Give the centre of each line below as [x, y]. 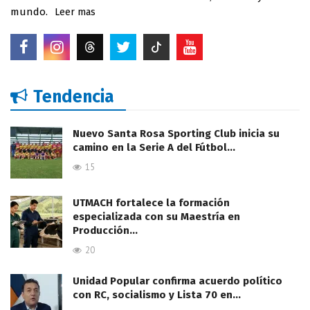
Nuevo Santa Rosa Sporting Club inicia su [176, 134]
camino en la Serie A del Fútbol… [154, 148]
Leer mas [75, 12]
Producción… [105, 231]
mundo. [29, 12]
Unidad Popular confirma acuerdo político [177, 281]
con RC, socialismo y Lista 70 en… [157, 295]
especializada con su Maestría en [156, 217]
